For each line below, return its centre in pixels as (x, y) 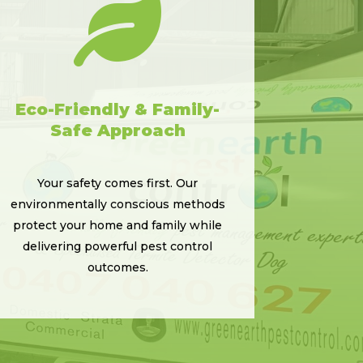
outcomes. (117, 267)
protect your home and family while (118, 225)
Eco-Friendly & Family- (118, 109)
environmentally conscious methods (117, 204)
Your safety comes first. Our (118, 183)
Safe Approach (117, 130)
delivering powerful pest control (118, 246)
